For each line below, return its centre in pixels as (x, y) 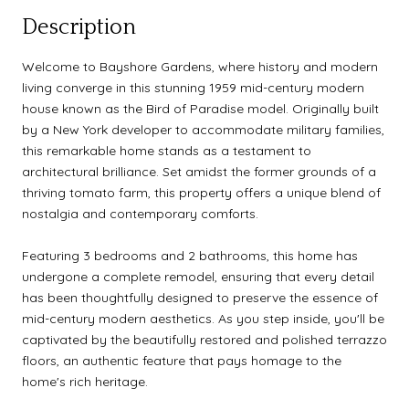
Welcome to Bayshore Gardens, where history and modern (200, 66)
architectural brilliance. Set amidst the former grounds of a (199, 171)
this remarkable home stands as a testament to (167, 150)
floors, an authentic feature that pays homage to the (182, 360)
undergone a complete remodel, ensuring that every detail (198, 276)
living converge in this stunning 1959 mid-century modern (193, 87)
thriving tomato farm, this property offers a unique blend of (201, 192)
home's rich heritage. (85, 381)
